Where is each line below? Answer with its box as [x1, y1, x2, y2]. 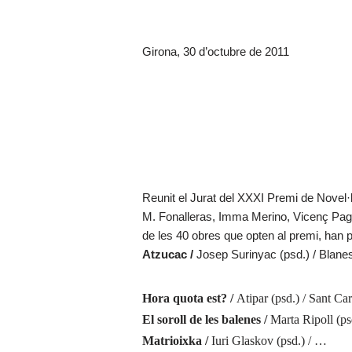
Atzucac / [141, 248, 196, 261]
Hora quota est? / [141, 291, 236, 305]
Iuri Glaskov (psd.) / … [211, 334, 327, 347]
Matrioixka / [141, 334, 211, 347]
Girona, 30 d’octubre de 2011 [141, 46, 289, 58]
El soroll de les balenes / [141, 313, 270, 326]
